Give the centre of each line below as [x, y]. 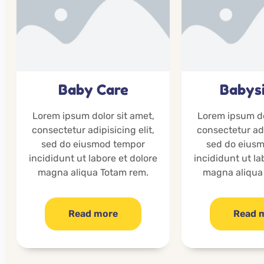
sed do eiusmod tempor [93, 144]
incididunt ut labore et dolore [93, 159]
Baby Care [93, 90]
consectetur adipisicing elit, [93, 130]
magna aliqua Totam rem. [93, 173]
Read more [93, 214]
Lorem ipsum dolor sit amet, [93, 116]
